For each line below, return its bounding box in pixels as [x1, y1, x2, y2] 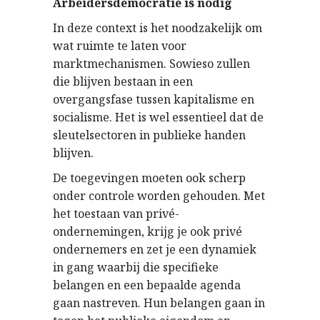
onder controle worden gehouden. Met [53, 188, 265, 204]
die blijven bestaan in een [53, 74, 193, 89]
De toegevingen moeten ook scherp [53, 170, 246, 186]
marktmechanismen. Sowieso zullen [53, 56, 250, 71]
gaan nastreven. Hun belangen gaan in [53, 295, 265, 311]
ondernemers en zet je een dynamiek [53, 241, 256, 257]
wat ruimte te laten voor [53, 38, 186, 54]
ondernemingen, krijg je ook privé [53, 224, 242, 239]
